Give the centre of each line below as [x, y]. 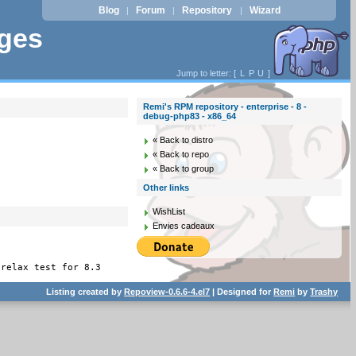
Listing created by [85, 291]
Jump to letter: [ [208, 73]
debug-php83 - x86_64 [190, 116]
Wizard [265, 10]
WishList [169, 211]
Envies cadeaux [184, 226]
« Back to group [184, 168]
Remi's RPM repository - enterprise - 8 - [225, 106]
